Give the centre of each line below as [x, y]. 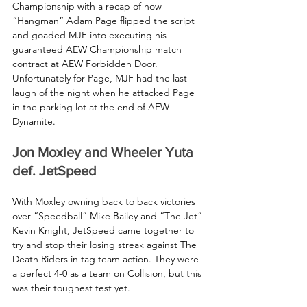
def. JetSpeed [54, 170]
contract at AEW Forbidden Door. [86, 63]
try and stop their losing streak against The [106, 244]
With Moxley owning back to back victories [105, 201]
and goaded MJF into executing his [91, 35]
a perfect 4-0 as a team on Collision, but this [108, 273]
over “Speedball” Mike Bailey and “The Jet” [109, 216]
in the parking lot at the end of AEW [92, 107]
